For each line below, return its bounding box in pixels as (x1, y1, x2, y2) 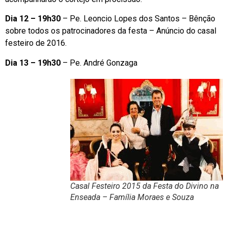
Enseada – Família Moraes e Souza (70, 192, 194, 202)
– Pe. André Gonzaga (61, 58, 137, 68)
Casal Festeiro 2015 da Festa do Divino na (70, 181, 219, 191)
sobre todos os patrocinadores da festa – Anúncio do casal (5, 26, 216, 36)
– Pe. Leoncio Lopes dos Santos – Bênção (61, 14, 215, 24)
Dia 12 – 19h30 (5, 14, 61, 24)
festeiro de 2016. (5, 38, 67, 48)
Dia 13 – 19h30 (5, 58, 61, 68)
